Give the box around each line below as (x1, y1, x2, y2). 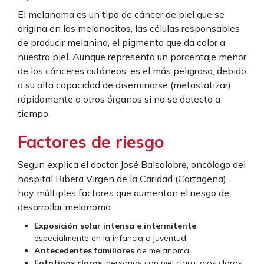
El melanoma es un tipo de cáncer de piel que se (18, 8, 225, 21)
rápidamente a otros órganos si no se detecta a (18, 93, 220, 105)
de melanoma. (134, 245, 191, 256)
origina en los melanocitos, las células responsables (18, 22, 240, 35)
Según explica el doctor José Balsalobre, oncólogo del (18, 159, 246, 171)
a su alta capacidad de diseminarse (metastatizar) (18, 79, 231, 91)
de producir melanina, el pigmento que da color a (18, 37, 225, 49)
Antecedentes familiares (34, 245, 134, 256)
